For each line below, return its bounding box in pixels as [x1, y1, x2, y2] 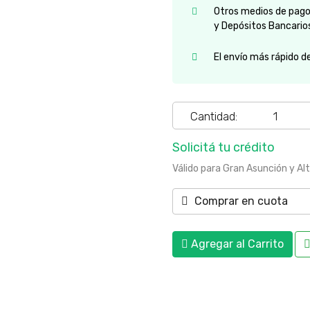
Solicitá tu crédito [172, 140, 275, 155]
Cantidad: [190, 109, 237, 123]
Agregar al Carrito [188, 237, 284, 250]
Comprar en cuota [192, 194, 288, 208]
